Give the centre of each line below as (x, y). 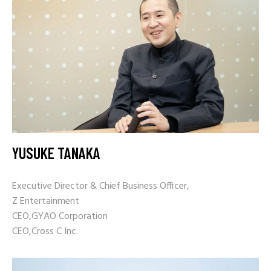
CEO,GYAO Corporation (60, 217)
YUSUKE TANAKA (56, 153)
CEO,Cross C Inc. (45, 232)
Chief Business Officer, (144, 187)
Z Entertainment (46, 202)
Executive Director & (54, 187)
